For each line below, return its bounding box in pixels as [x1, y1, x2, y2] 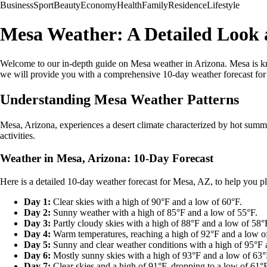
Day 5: [24, 240, 51, 250]
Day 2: [24, 207, 51, 218]
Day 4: [24, 229, 51, 240]
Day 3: [24, 218, 51, 229]
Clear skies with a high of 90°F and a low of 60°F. [51, 197, 242, 207]
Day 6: [24, 250, 51, 261]
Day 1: [24, 197, 51, 207]
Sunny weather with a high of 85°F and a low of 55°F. [51, 207, 257, 218]
